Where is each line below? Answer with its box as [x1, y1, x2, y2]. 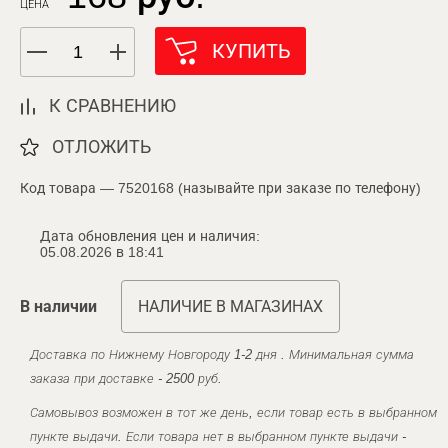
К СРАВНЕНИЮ [49, 96, 176, 116]
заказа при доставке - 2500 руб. [30, 371, 222, 386]
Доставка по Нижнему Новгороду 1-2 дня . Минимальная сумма [30, 347, 414, 362]
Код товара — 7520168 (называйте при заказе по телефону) [20, 180, 421, 196]
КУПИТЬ [212, 40, 291, 62]
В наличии [20, 298, 97, 315]
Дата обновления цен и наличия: [40, 228, 260, 244]
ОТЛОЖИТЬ [52, 137, 151, 157]
